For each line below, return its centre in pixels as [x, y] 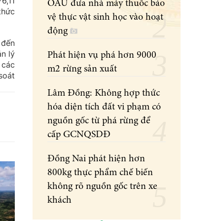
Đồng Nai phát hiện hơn [96, 159]
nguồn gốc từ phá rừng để [99, 121]
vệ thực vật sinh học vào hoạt [105, 18]
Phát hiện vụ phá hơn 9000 [102, 55]
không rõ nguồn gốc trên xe [102, 187]
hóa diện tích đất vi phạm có [104, 107]
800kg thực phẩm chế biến [100, 173]
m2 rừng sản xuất [90, 69]
